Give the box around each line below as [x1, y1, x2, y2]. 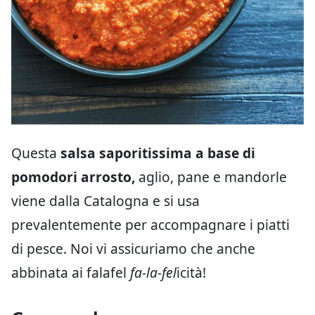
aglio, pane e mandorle [135, 167, 287, 186]
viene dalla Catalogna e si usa [11, 191, 200, 210]
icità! [176, 262, 206, 282]
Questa [11, 143, 60, 162]
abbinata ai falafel [11, 262, 130, 282]
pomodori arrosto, [11, 167, 135, 186]
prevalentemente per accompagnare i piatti [11, 214, 290, 234]
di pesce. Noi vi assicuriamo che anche [11, 238, 255, 258]
